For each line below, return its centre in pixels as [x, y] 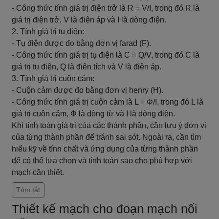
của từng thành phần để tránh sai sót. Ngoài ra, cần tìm [106, 137]
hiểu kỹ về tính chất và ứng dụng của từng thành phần [105, 149]
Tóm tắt [28, 190]
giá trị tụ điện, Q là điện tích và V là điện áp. [87, 67]
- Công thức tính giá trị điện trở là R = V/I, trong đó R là [106, 8]
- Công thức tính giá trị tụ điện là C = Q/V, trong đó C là [106, 55]
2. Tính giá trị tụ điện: [48, 32]
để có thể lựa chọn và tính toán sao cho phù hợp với [102, 161]
